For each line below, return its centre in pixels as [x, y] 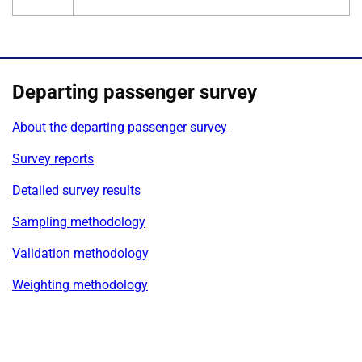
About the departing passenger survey [120, 127]
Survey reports [53, 158]
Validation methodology [80, 253]
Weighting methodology [80, 284]
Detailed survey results [76, 190]
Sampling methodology [79, 221]
